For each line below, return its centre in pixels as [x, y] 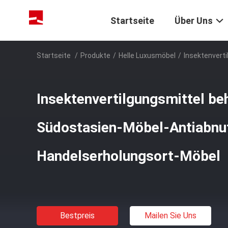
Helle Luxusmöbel [147, 55]
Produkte [95, 55]
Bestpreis [77, 216]
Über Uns [194, 21]
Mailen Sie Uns [170, 216]
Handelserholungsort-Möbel [129, 156]
